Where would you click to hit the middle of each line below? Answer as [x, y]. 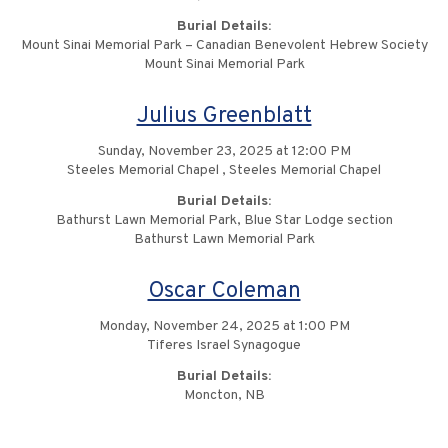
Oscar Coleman [224, 291]
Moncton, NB [224, 395]
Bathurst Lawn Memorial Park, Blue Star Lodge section [224, 220]
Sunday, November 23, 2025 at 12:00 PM [224, 151]
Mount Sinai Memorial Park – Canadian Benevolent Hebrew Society [224, 45]
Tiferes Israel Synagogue [224, 345]
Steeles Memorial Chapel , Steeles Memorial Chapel [224, 170]
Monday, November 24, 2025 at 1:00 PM [224, 326]
